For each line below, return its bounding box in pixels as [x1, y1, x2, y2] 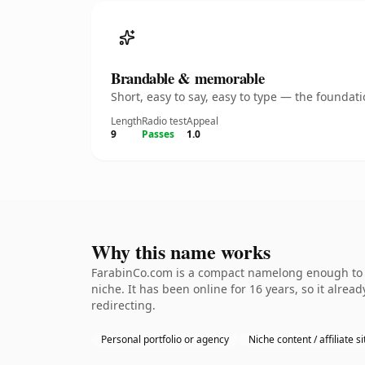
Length [111, 114, 142, 128]
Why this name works [91, 237, 270, 266]
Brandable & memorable [111, 67, 265, 89]
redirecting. [91, 297, 156, 313]
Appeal [187, 114, 218, 128]
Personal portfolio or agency [101, 332, 229, 346]
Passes [142, 127, 174, 141]
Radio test [142, 114, 187, 128]
